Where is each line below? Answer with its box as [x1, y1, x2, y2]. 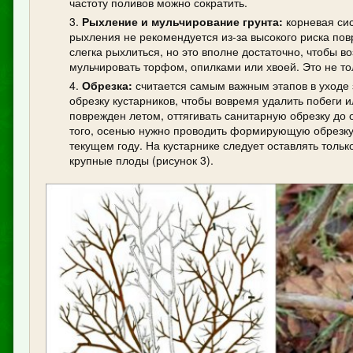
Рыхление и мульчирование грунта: [82, 13, 283, 29]
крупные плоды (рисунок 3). [69, 151, 214, 168]
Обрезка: [82, 76, 132, 93]
